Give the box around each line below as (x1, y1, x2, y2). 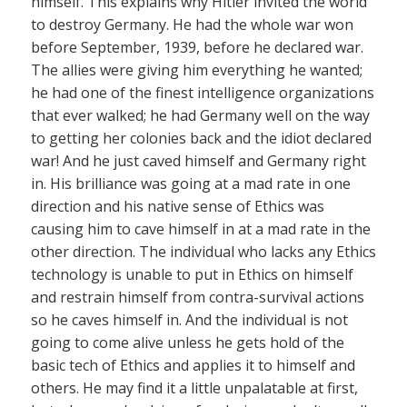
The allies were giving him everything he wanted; (31, 60, 362, 81)
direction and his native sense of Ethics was (31, 196, 324, 217)
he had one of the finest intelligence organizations (31, 83, 374, 104)
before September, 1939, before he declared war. (31, 37, 363, 58)
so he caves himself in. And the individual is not (31, 310, 348, 331)
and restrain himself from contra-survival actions (31, 287, 364, 308)
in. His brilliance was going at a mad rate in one (31, 174, 351, 194)
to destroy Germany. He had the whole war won (31, 15, 353, 35)
